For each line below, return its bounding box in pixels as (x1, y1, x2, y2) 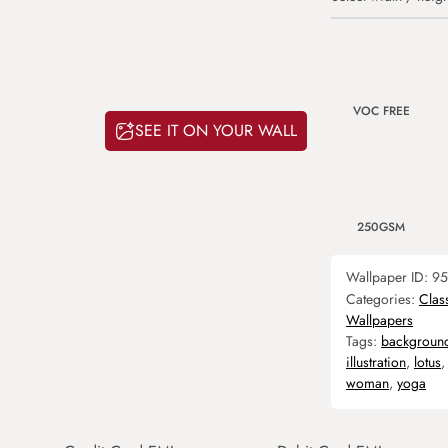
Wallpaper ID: (346, 267, 432, 287)
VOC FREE (352, 102, 410, 120)
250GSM (357, 218, 405, 236)
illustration (346, 352, 406, 372)
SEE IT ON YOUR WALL (135, 119, 297, 143)
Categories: (346, 289, 419, 309)
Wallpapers (346, 310, 413, 330)
